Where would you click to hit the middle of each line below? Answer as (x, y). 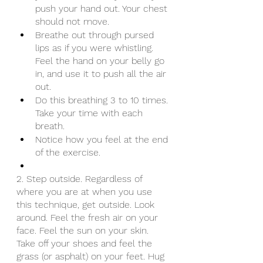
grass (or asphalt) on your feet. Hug (92, 256)
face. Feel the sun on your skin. (84, 230)
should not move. (72, 21)
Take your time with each (90, 113)
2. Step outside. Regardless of (81, 179)
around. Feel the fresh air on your (89, 218)
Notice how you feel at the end (103, 139)
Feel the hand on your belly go (101, 61)
